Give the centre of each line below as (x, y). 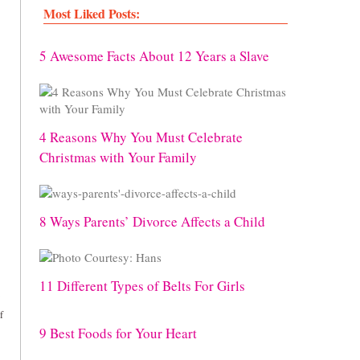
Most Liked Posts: (92, 13)
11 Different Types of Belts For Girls (142, 286)
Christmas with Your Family (118, 157)
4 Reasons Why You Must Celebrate (141, 137)
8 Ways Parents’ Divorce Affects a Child (152, 221)
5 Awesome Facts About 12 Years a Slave (154, 56)
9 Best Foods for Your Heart (118, 333)
